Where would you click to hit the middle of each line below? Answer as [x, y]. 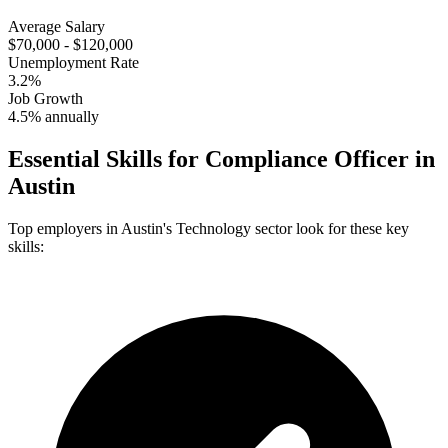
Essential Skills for [106, 158]
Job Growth [45, 98]
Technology [213, 228]
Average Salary [56, 26]
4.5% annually [53, 116]
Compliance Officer [307, 158]
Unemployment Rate [73, 62]
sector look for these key [332, 228]
